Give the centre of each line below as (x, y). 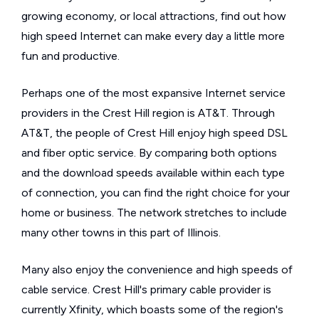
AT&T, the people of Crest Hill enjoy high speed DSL (155, 133)
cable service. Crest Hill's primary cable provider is (146, 289)
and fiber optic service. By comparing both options (149, 153)
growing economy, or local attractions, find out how (154, 16)
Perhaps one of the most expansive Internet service (153, 93)
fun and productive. (70, 56)
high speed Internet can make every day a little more (153, 36)
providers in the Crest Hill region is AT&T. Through (148, 113)
